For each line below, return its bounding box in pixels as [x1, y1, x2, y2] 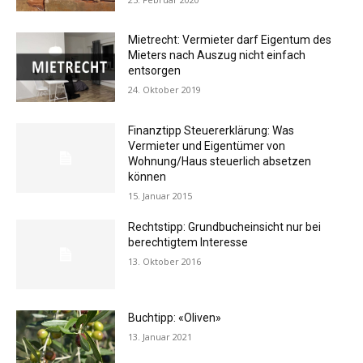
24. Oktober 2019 [128, 83, 202, 96]
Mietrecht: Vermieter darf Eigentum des [128, 33, 332, 47]
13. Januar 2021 [128, 330, 193, 343]
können [128, 169, 167, 183]
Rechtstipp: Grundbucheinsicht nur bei [128, 220, 322, 233]
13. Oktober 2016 [128, 254, 202, 267]
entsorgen [128, 64, 181, 78]
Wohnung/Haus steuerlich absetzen [128, 154, 312, 168]
